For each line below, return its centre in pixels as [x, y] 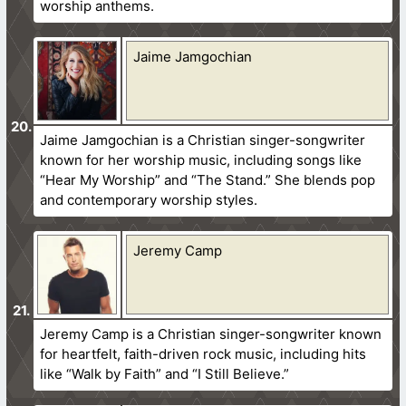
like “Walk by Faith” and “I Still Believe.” [165, 373]
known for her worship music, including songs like [201, 159]
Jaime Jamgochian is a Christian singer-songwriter [203, 140]
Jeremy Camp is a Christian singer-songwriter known [211, 333]
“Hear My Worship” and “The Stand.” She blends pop [208, 179]
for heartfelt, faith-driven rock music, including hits [203, 353]
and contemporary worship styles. [149, 199]
